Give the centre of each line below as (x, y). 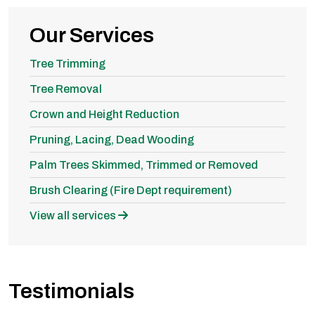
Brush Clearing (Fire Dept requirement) (131, 190)
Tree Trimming (67, 63)
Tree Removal (66, 89)
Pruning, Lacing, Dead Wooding (112, 139)
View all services (74, 215)
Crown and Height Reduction (104, 114)
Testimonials (71, 291)
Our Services (92, 35)
